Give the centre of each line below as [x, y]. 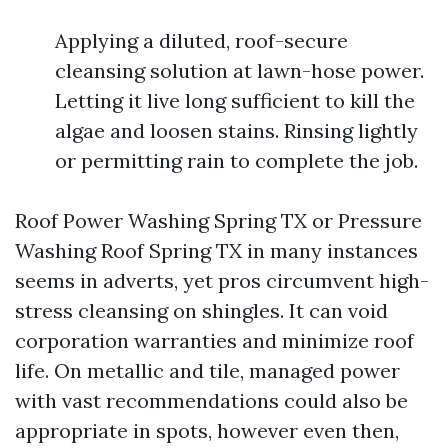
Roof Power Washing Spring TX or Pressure [218, 220]
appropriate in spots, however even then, [207, 430]
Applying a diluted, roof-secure [201, 40]
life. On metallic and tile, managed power [207, 370]
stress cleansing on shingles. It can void [201, 310]
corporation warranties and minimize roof [214, 340]
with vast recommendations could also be [211, 400]
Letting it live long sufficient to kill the [235, 100]
